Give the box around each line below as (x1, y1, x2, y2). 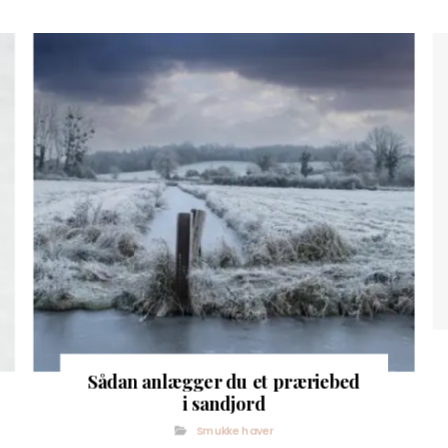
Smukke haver (196, 422, 274, 439)
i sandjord (182, 390, 267, 415)
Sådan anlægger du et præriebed (88, 368, 361, 394)
